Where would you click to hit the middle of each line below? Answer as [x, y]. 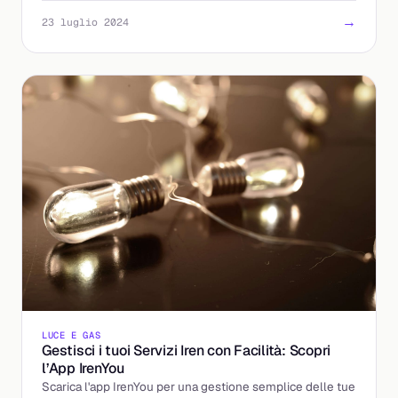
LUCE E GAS [72, 335]
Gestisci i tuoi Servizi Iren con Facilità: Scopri [187, 350]
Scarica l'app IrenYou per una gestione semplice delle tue [199, 386]
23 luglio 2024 [85, 22]
